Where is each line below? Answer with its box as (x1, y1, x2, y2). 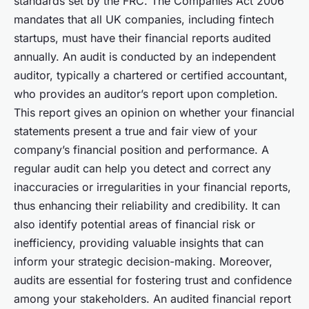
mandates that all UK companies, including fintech (14, 12, 274, 27)
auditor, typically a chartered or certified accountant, (14, 68, 288, 83)
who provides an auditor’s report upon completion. (14, 87, 278, 101)
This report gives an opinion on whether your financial (14, 106, 295, 120)
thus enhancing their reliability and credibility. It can (14, 199, 280, 213)
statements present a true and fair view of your (14, 124, 257, 139)
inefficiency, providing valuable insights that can (14, 236, 263, 250)
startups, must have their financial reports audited (14, 31, 271, 46)
